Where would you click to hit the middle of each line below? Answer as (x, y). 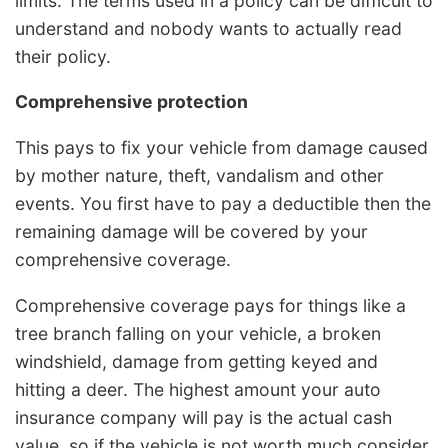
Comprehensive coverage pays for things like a (210, 305)
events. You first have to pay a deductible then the (223, 204)
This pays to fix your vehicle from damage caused (221, 148)
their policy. (63, 56)
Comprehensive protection (131, 102)
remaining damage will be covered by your (191, 232)
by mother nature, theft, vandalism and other (199, 176)
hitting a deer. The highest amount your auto (198, 389)
